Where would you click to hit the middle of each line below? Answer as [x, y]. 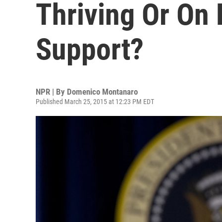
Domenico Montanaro [102, 92]
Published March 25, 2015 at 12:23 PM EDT [95, 102]
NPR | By [51, 92]
